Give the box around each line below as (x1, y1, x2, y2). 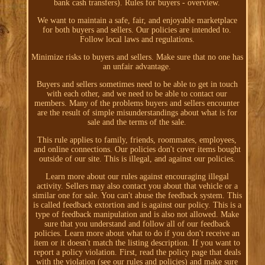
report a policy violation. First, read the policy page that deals (33, 248, 241, 257)
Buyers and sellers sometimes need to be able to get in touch (36, 80, 238, 89)
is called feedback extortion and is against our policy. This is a (33, 201, 241, 210)
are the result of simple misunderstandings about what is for (37, 108, 237, 118)
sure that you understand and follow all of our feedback (44, 219, 230, 229)
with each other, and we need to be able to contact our (47, 89, 228, 99)
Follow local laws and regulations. (79, 35, 195, 44)
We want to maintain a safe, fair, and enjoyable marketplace (37, 16, 237, 25)
